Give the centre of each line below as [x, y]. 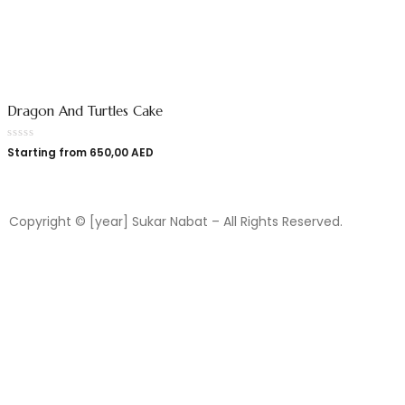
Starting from [48, 152]
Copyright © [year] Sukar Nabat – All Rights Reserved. [176, 221]
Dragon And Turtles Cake [85, 111]
